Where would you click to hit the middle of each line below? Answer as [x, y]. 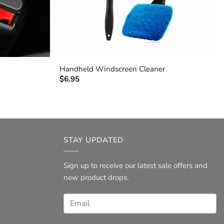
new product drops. [96, 178]
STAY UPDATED [93, 140]
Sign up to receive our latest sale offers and [135, 166]
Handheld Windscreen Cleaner [112, 69]
